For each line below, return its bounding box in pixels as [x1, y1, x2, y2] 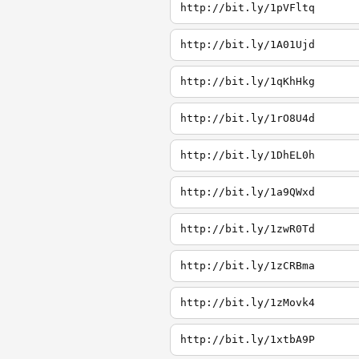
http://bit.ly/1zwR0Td [180, 223, 315, 235]
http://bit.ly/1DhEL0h [180, 149, 315, 161]
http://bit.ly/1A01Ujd [180, 38, 315, 50]
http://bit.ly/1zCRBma [180, 260, 315, 272]
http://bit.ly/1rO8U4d [180, 112, 315, 124]
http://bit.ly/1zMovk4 [180, 296, 315, 309]
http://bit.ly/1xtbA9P [180, 333, 315, 345]
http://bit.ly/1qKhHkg [180, 75, 315, 87]
